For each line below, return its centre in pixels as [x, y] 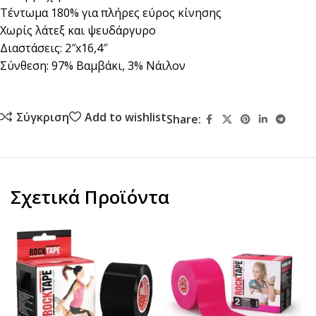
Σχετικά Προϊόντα [90, 197]
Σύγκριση [42, 117]
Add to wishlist [125, 117]
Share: [183, 119]
